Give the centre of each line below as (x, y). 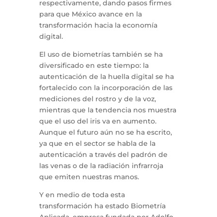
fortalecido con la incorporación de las (106, 88)
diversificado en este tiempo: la (94, 65)
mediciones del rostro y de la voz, (97, 99)
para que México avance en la (90, 14)
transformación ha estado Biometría (102, 206)
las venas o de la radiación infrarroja (101, 166)
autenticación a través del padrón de (103, 155)
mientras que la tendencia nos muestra (108, 110)
